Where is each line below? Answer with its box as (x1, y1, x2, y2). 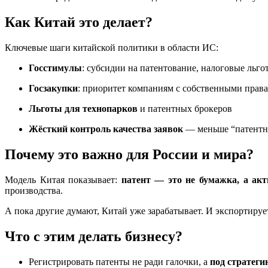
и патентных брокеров (138, 103, 232, 114)
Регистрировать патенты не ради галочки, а (29, 256, 210, 267)
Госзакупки (29, 83, 78, 94)
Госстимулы (29, 63, 82, 74)
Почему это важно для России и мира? (5, 147, 254, 163)
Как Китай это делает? (5, 14, 153, 31)
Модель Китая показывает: (5, 175, 121, 185)
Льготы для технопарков (29, 103, 138, 114)
